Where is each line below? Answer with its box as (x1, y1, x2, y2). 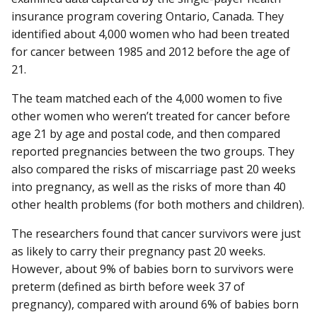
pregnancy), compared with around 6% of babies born (11, 296, 299, 313)
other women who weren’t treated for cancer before (11, 108, 290, 124)
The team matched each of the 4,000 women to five (11, 90, 282, 106)
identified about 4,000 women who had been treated (11, 25, 289, 42)
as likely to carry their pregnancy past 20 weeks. (11, 243, 265, 260)
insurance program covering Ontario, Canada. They (11, 8, 284, 24)
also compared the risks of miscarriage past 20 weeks (11, 161, 296, 177)
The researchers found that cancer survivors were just (11, 226, 301, 242)
